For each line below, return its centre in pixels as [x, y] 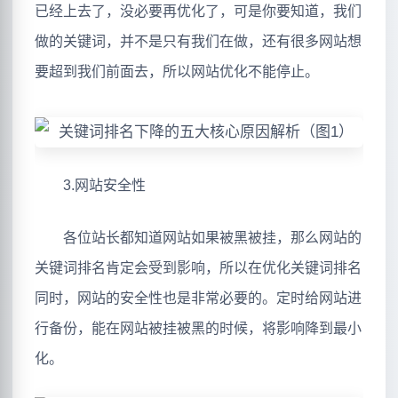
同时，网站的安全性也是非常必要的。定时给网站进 [198, 298]
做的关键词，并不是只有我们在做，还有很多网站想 [198, 42]
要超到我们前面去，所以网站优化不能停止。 [177, 72]
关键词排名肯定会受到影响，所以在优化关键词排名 [198, 268]
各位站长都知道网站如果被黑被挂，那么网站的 [198, 238]
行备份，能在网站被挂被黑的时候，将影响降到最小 [198, 329]
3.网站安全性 [90, 185]
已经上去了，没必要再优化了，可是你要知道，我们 [198, 12]
